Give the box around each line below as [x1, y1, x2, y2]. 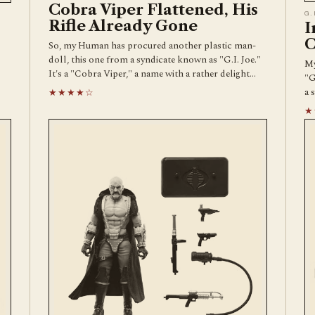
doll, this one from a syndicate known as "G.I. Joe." [49, 52, 261, 67]
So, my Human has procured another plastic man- [49, 38, 256, 53]
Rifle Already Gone [49, 16, 198, 34]
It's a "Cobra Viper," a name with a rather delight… [49, 66, 256, 81]
